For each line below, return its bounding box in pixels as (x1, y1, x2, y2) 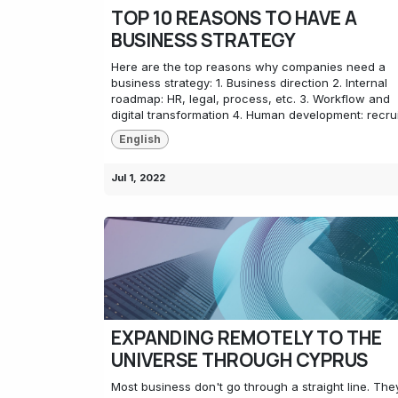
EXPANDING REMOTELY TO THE (111, 324, 382, 350)
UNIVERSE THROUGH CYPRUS (111, 346, 368, 372)
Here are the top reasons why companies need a (111, 60, 386, 74)
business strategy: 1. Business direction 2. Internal (111, 76, 387, 90)
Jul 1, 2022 (111, 171, 165, 185)
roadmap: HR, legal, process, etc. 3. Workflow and (111, 92, 390, 106)
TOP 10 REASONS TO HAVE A (111, 5, 357, 30)
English (118, 132, 161, 147)
